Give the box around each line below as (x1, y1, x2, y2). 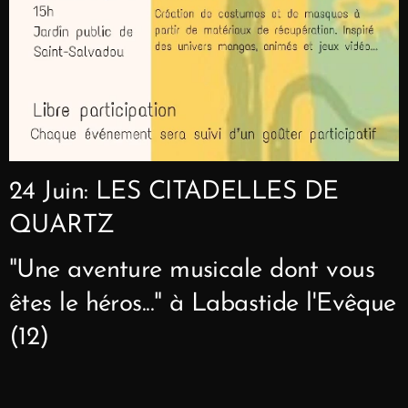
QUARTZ (9, 212, 123, 239)
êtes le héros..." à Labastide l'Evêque (9, 291, 396, 317)
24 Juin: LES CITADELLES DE (9, 178, 339, 205)
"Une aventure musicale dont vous (9, 257, 375, 283)
